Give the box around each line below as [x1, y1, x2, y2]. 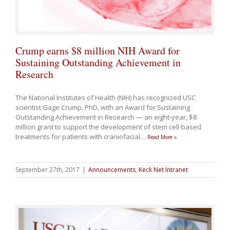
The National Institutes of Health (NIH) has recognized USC [15, 93, 196, 103]
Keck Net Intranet [139, 165, 188, 175]
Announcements [88, 165, 136, 175]
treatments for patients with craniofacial [15, 132, 142, 142]
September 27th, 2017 [15, 165, 80, 175]
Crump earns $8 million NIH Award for [15, 44, 180, 58]
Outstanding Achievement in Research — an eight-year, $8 [15, 112, 197, 122]
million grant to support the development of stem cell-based [15, 122, 201, 132]
